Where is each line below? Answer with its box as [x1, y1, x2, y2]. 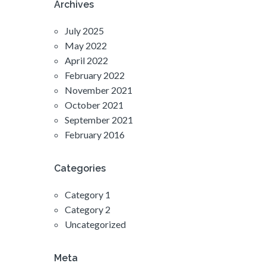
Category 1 [65, 188, 110, 200]
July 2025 [65, 24, 104, 36]
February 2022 [65, 69, 125, 81]
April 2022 [65, 54, 108, 66]
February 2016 [65, 128, 125, 140]
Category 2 [65, 203, 110, 215]
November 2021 [65, 84, 132, 96]
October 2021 [65, 99, 123, 110]
